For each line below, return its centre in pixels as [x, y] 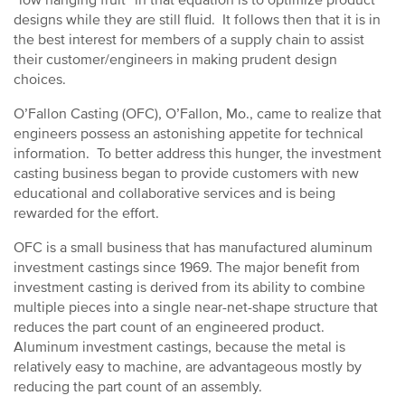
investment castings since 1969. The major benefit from [187, 268]
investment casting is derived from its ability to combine [189, 287]
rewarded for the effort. [86, 213]
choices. [40, 80]
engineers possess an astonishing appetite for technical [188, 134]
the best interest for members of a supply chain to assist [189, 40]
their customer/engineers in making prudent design [175, 60]
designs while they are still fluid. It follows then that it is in [197, 20]
